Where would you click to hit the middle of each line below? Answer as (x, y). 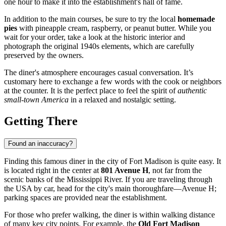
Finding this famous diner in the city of (67, 161)
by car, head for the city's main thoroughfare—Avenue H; (124, 188)
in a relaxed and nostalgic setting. (122, 99)
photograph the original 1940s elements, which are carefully (99, 46)
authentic (192, 90)
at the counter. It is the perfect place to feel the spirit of (91, 90)
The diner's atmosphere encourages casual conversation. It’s (99, 72)
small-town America (36, 99)
